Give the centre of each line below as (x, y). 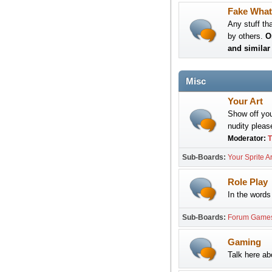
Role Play (247, 182)
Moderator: (247, 138)
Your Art (245, 101)
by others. (246, 36)
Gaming (244, 242)
